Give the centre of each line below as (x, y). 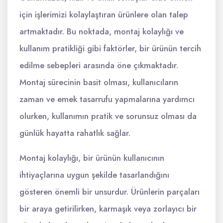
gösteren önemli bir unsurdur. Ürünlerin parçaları (110, 192)
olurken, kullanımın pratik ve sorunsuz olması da (108, 116)
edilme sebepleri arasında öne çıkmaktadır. (99, 65)
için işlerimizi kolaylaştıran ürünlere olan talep (104, 15)
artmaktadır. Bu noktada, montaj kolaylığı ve (102, 32)
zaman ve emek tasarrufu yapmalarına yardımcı (107, 99)
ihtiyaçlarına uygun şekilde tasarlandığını (94, 175)
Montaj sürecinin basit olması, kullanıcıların (99, 82)
